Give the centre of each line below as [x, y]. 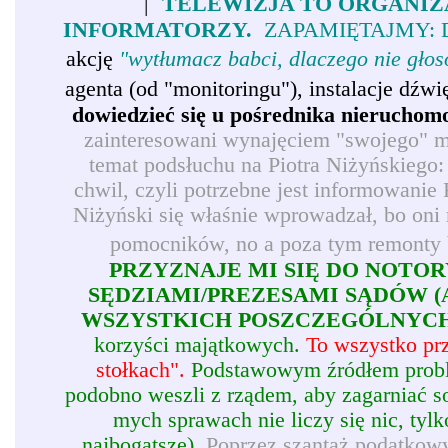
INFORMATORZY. [157, 30]
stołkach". [140, 370]
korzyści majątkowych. [200, 345]
